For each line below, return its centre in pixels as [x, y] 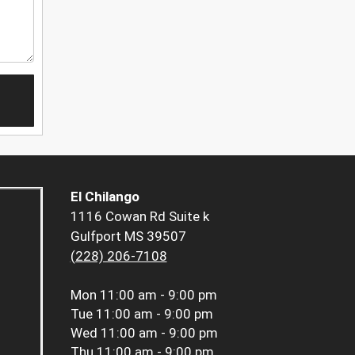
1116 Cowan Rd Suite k [139, 217]
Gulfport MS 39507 [128, 237]
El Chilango [105, 197]
